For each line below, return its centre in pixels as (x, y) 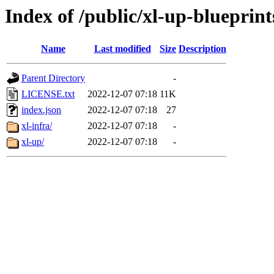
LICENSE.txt (48, 94)
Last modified (122, 49)
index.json (41, 110)
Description (202, 49)
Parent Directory (53, 78)
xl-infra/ (37, 126)
